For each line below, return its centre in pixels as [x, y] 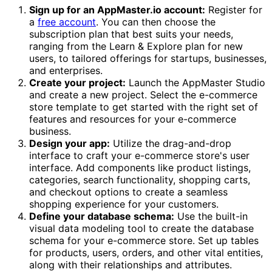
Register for [234, 10]
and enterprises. [66, 71]
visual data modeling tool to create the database [141, 229]
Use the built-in [211, 216]
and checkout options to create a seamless [128, 192]
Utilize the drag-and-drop [171, 144]
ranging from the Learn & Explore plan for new [136, 46]
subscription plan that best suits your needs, [131, 34]
